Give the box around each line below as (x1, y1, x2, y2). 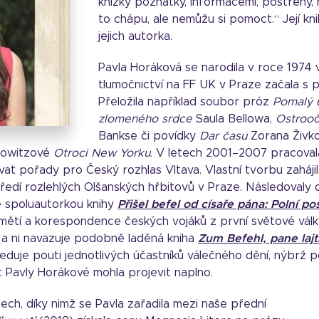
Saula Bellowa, (192, 113, 276, 125)
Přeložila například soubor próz (98, 96, 273, 108)
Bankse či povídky (98, 130, 199, 142)
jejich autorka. (98, 31, 172, 42)
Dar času (199, 130, 247, 142)
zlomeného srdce (98, 113, 192, 125)
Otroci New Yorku (53, 147, 150, 159)
